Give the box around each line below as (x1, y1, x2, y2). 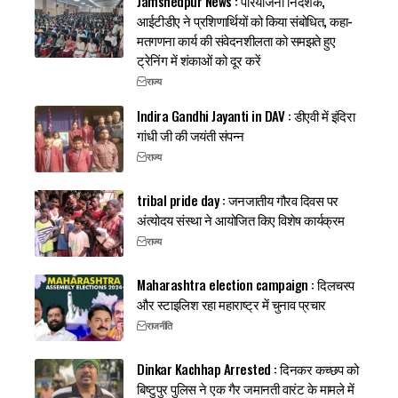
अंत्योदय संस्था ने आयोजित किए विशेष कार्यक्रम (137, 209, 345, 229)
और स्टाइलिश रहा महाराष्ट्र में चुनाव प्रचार (137, 293, 326, 314)
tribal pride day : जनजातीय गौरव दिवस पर (137, 189, 338, 210)
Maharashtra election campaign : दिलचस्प (137, 274, 354, 294)
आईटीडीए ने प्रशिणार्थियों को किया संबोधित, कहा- (137, 10, 353, 30)
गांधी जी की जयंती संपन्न (137, 124, 244, 145)
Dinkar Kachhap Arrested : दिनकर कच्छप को (137, 358, 359, 378)
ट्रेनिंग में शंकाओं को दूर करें (137, 49, 261, 69)
